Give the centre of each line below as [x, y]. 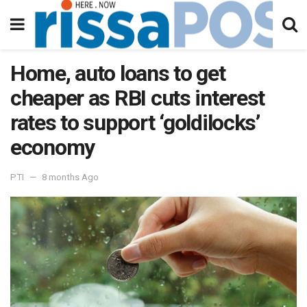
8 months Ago [70, 177]
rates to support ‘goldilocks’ [135, 123]
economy [53, 147]
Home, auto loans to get [118, 73]
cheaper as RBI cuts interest [138, 98]
